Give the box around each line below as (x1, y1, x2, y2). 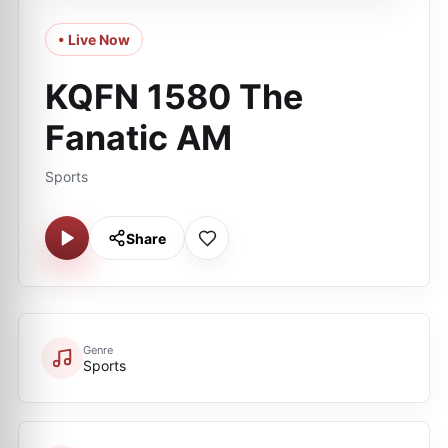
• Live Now (58, 31, 130, 48)
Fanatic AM (45, 117, 232, 158)
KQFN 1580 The (45, 76, 303, 117)
